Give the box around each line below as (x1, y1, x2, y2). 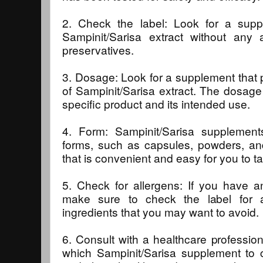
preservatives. (62, 41, 134, 58)
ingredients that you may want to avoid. (62, 203, 259, 220)
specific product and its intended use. (62, 95, 250, 112)
